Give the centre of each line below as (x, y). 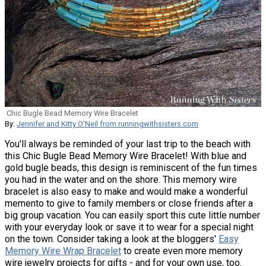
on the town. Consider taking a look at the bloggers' (112, 239)
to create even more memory (182, 251)
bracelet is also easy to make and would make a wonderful (126, 191)
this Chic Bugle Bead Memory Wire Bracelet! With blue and (126, 156)
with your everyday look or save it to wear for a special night (129, 227)
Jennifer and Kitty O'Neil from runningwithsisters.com (107, 123)
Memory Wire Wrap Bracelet (63, 251)
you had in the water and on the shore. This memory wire (121, 179)
